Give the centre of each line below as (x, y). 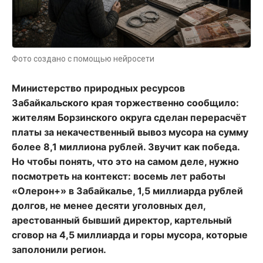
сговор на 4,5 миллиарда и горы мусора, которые (130, 235)
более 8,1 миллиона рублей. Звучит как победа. (126, 147)
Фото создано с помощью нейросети (83, 59)
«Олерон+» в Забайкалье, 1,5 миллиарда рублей (127, 191)
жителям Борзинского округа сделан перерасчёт (129, 118)
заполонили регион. (59, 250)
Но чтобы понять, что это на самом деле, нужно (125, 162)
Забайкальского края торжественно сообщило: (125, 103)
